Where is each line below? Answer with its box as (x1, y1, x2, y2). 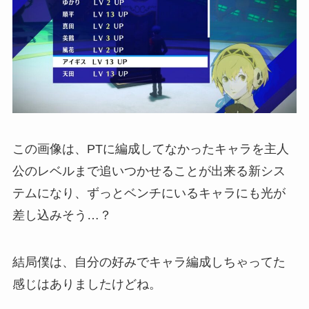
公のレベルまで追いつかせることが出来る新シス (12, 164, 286, 179)
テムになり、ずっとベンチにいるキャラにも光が (12, 186, 286, 201)
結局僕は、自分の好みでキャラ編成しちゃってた (12, 255, 286, 269)
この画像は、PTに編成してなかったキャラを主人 (12, 142, 289, 157)
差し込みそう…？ (12, 208, 112, 223)
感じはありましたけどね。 (12, 277, 161, 291)
